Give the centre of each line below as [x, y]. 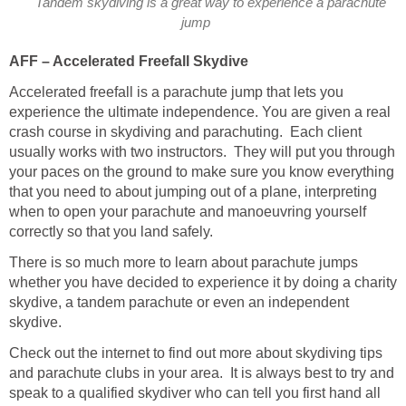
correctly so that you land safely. [111, 231]
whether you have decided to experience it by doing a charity [203, 282]
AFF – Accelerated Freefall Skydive [129, 61]
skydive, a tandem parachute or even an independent [179, 302]
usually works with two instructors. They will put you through [202, 151]
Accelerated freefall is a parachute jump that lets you [176, 92]
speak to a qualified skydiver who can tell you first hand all [195, 392]
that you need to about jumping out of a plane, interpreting [193, 191]
